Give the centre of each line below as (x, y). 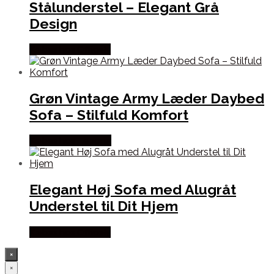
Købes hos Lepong (70, 141)
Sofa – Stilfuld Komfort (109, 115)
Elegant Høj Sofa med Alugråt (133, 190)
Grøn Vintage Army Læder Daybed (147, 98)
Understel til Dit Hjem (104, 206)
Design (53, 23)
